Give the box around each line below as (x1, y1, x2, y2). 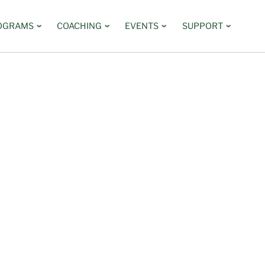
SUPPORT (182, 21, 223, 31)
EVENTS (125, 21, 159, 31)
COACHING (56, 21, 102, 31)
